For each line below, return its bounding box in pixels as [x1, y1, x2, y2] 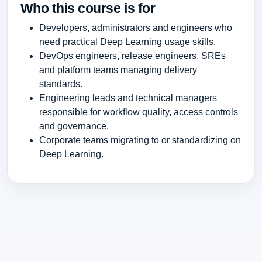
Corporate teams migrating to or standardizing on [39, 135, 241, 145]
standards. [39, 78, 82, 89]
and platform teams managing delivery [39, 64, 197, 75]
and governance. [39, 120, 109, 131]
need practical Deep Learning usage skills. [39, 36, 216, 47]
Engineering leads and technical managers [39, 92, 217, 103]
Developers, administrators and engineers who [39, 22, 232, 33]
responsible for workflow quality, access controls [39, 106, 238, 117]
